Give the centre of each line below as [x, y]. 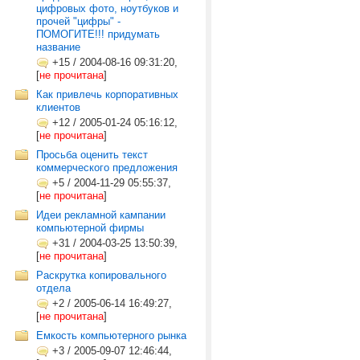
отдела [53, 288]
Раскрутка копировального [101, 275]
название [58, 47]
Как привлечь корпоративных [107, 94]
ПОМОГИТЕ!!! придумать [98, 34]
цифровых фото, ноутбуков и [107, 8]
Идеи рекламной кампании [101, 215]
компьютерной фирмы [90, 228]
